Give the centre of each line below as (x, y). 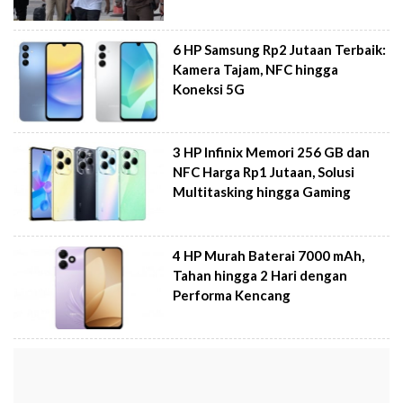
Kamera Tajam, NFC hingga (256, 69)
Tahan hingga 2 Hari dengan (260, 275)
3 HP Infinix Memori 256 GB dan (272, 152)
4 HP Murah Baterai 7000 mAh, (269, 255)
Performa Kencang (232, 295)
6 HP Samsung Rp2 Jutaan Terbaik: (280, 49)
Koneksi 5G (209, 89)
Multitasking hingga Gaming (262, 192)
